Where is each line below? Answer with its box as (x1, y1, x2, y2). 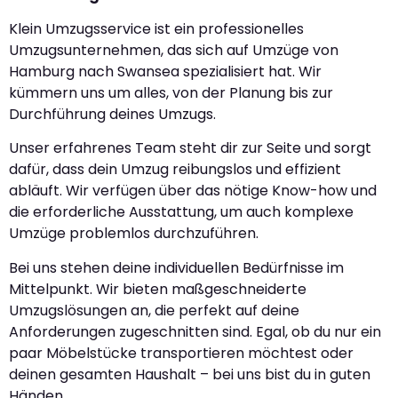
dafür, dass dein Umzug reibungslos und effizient (9, 159, 341, 180)
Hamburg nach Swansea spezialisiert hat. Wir (9, 61, 322, 82)
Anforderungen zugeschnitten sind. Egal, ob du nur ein (9, 321, 381, 342)
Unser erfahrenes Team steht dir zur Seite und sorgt (9, 138, 371, 159)
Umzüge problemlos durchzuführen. (9, 223, 259, 244)
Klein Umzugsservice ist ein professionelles (9, 19, 304, 39)
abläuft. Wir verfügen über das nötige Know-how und (9, 180, 377, 202)
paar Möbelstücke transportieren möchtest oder (9, 342, 354, 363)
